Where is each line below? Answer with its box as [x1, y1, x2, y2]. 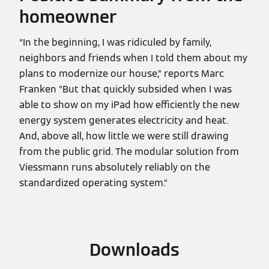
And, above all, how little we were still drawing [19, 130, 229, 143]
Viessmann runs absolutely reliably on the [19, 161, 210, 174]
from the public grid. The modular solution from [19, 145, 239, 159]
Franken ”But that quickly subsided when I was [19, 83, 232, 96]
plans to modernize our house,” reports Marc [19, 67, 224, 80]
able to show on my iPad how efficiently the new [19, 98, 240, 112]
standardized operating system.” [19, 177, 168, 190]
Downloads [89, 239, 180, 261]
